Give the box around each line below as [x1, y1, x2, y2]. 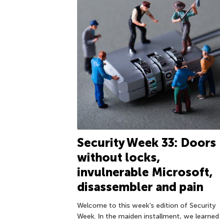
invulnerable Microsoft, [77, 165, 213, 179]
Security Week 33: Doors [77, 135, 216, 150]
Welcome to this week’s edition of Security [77, 201, 216, 210]
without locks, [77, 150, 160, 165]
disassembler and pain [77, 179, 203, 194]
